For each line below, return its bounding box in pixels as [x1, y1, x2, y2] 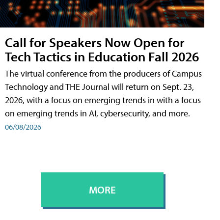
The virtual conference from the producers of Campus [5, 68, 202, 80]
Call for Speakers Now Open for [5, 33, 185, 51]
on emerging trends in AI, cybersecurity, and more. [5, 108, 190, 119]
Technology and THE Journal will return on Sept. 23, [5, 81, 194, 93]
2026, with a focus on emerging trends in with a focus [5, 94, 201, 106]
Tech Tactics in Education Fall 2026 [5, 48, 199, 65]
